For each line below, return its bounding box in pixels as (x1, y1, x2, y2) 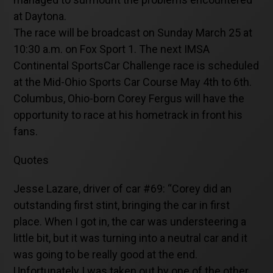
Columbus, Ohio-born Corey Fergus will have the (13, 91, 245, 105)
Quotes (13, 153, 49, 166)
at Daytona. (13, 9, 67, 23)
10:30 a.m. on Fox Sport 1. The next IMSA (13, 42, 210, 55)
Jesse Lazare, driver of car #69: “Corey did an (13, 182, 232, 195)
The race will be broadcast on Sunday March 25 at (13, 26, 253, 39)
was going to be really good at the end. (13, 247, 198, 261)
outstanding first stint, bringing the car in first (13, 198, 230, 211)
